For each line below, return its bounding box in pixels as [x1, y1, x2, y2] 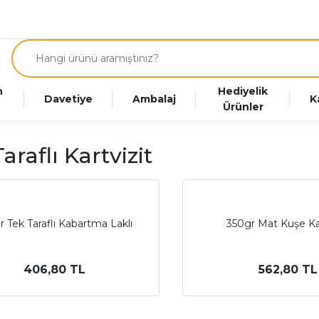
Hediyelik [218, 85, 268, 98]
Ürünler [222, 100, 263, 113]
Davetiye [44, 93, 93, 105]
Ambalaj [132, 93, 177, 105]
